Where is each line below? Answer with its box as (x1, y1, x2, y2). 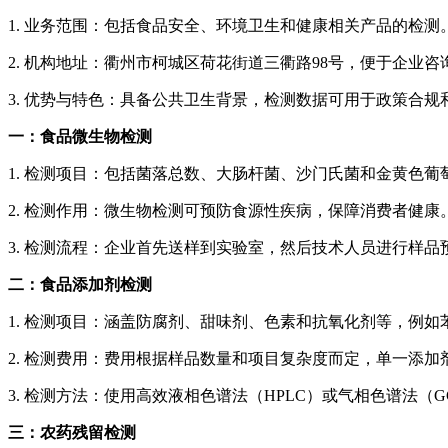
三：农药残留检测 (8, 424, 136, 442)
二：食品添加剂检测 (8, 276, 152, 294)
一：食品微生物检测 (8, 128, 152, 146)
